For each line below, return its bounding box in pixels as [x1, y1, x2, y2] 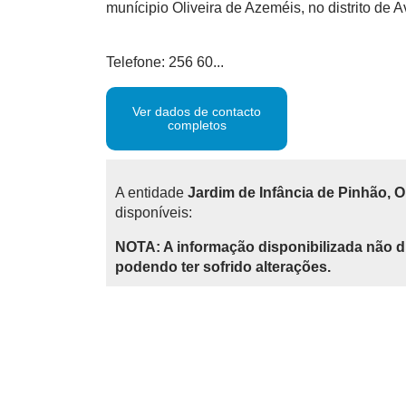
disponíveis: [115, 205, 192, 220]
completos [167, 118, 227, 132]
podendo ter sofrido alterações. [115, 259, 331, 275]
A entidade [115, 185, 188, 200]
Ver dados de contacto [132, 104, 261, 119]
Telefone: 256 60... [106, 54, 224, 70]
